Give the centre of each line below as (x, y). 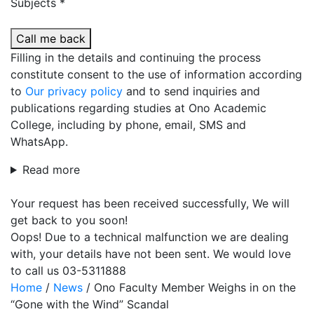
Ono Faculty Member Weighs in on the (195, 287)
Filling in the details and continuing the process (136, 57)
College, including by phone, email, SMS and (128, 125)
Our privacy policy (74, 91)
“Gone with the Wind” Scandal (90, 304)
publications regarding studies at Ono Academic (138, 108)
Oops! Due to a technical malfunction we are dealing (150, 237)
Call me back (51, 39)
